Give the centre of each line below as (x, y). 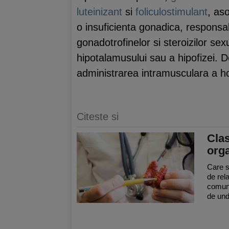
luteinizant (99, 12)
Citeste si (98, 117)
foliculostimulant (171, 12)
